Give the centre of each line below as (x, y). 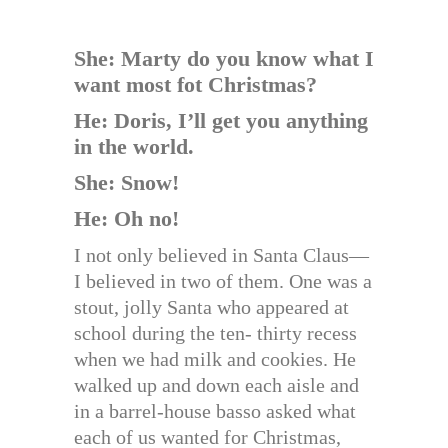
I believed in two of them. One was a (223, 281)
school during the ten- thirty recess (215, 333)
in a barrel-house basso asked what (215, 411)
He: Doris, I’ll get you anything (221, 121)
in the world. (134, 147)
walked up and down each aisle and (216, 385)
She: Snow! (126, 183)
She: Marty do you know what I (224, 59)
